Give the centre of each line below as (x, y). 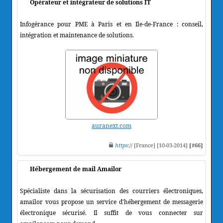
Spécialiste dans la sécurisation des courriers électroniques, (111, 191)
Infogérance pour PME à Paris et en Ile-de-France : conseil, (111, 24)
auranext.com (111, 125)
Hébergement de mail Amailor (76, 169)
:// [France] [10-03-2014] (159, 145)
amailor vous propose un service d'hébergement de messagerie (111, 202)
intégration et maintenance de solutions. (77, 35)
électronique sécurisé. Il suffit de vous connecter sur (111, 213)
